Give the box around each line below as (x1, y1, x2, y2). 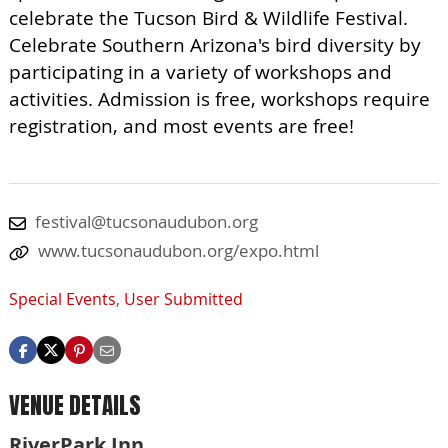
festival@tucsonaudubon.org (35, 210, 258, 233)
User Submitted (124, 288, 243, 311)
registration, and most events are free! (9, 113, 354, 139)
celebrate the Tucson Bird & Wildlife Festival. (9, 5, 408, 31)
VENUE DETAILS (9, 388, 141, 424)
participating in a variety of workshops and (9, 59, 392, 85)
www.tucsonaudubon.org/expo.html (38, 239, 319, 262)
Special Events (9, 288, 116, 311)
